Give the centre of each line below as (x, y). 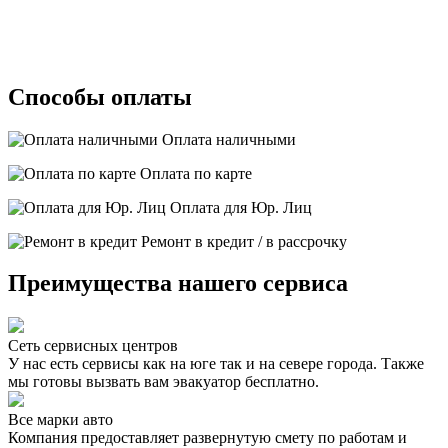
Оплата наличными (227, 139)
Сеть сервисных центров (93, 346)
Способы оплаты (100, 96)
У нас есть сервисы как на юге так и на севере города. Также (216, 364)
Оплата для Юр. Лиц (239, 207)
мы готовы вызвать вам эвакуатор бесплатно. (163, 382)
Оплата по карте (194, 173)
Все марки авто (60, 420)
